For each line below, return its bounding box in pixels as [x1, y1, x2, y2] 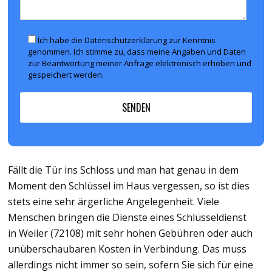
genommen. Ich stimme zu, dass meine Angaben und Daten [28, 46, 246, 57]
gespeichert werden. [28, 69, 104, 80]
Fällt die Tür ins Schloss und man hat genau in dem [8, 163, 239, 177]
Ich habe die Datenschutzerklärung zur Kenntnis [38, 34, 216, 46]
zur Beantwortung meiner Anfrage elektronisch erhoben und [28, 57, 251, 69]
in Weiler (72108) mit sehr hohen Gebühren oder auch [8, 226, 253, 240]
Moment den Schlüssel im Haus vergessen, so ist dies [8, 178, 250, 192]
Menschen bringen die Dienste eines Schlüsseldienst [8, 210, 246, 224]
